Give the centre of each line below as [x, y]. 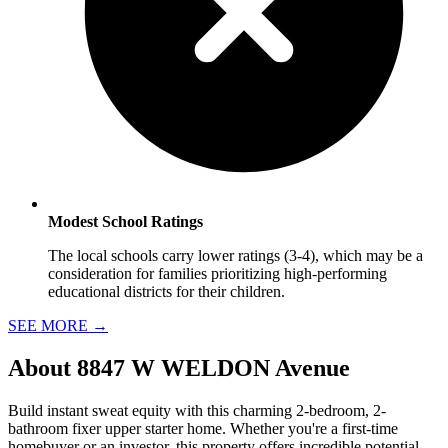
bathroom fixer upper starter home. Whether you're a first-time [203, 428]
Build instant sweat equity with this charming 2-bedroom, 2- [197, 410]
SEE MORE [50, 326]
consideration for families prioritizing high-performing [217, 274]
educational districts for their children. [166, 292]
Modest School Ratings [125, 222]
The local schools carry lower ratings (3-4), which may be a [235, 256]
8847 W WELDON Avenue [213, 368]
